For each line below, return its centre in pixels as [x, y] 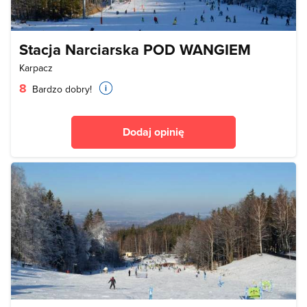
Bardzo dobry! [61, 89]
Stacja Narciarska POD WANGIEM [135, 50]
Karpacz [36, 68]
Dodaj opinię [153, 132]
